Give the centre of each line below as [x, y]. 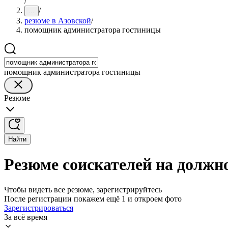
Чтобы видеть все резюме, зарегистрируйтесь [83, 189]
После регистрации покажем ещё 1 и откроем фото [93, 198]
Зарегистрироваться [39, 208]
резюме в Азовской [58, 21]
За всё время [26, 217]
